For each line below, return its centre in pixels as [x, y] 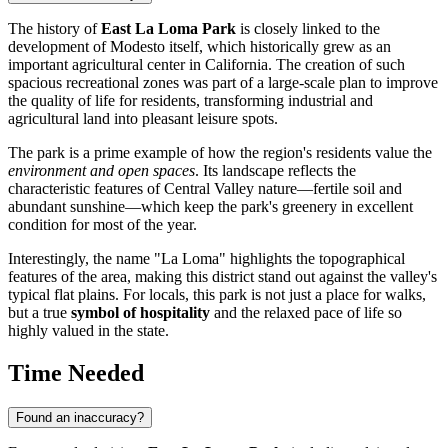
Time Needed [76, 373]
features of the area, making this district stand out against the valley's [222, 277]
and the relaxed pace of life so [306, 313]
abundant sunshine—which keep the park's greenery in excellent [210, 207]
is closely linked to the [308, 29]
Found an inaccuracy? [80, 418]
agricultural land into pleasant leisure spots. [143, 119]
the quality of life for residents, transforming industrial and [190, 101]
